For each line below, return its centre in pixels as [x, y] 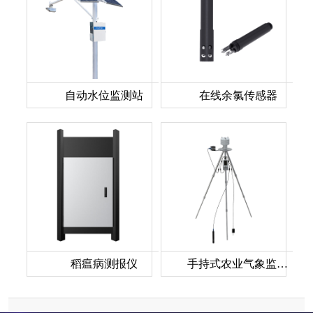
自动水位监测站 [104, 95]
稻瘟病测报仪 [104, 264]
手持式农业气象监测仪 [282, 264]
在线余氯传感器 [238, 95]
